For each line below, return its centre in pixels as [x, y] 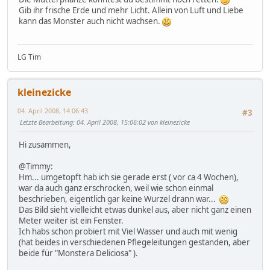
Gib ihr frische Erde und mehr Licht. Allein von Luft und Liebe [131, 11]
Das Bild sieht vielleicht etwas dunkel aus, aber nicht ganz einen [135, 209]
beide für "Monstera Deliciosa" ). [78, 253]
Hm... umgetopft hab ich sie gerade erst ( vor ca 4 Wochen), [129, 177]
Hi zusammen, [45, 144]
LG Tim [29, 57]
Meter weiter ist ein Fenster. [71, 220]
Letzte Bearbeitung [46, 122]
